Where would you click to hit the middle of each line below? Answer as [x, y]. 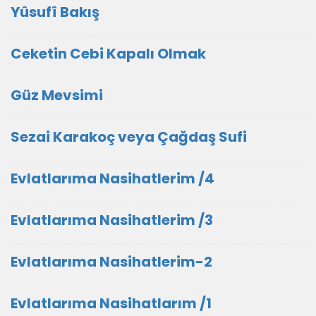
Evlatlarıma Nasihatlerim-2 [111, 261]
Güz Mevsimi [57, 95]
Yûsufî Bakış [55, 12]
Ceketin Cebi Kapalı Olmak [108, 53]
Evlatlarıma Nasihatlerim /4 [113, 178]
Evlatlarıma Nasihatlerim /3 [112, 220]
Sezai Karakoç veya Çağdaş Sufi [129, 136]
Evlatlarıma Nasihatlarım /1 [111, 303]
